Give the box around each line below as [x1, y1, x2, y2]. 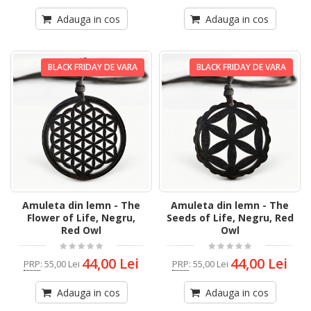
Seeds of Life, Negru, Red [166, 211, 294, 225]
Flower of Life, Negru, [27, 211, 135, 225]
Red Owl [61, 224, 101, 237]
